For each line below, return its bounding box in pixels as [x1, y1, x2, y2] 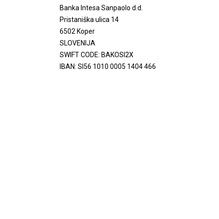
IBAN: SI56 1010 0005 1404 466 [60, 63, 156, 70]
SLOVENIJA [60, 39, 95, 47]
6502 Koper [60, 27, 95, 35]
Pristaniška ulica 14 [60, 16, 119, 23]
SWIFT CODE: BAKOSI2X [60, 51, 133, 59]
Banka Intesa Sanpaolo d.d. [60, 4, 143, 12]
